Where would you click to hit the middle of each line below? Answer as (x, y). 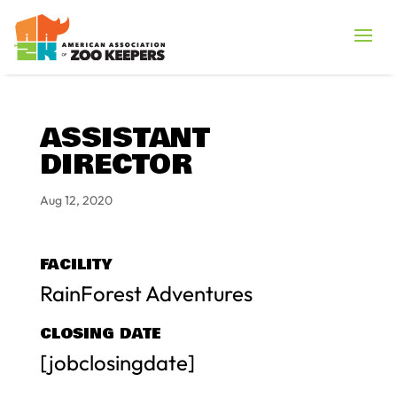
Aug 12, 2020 (76, 200)
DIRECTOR (116, 165)
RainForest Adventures (146, 293)
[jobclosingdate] (117, 362)
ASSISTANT (125, 138)
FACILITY (75, 264)
